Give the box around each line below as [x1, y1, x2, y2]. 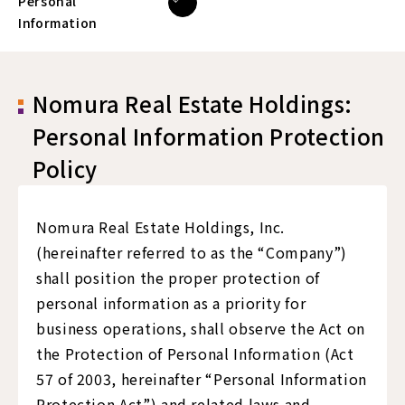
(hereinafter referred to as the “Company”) [36, 241, 347, 263]
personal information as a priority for [36, 292, 306, 314]
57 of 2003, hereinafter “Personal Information [36, 368, 367, 390]
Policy [33, 153, 98, 184]
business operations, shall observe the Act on [36, 317, 365, 339]
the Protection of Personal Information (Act [36, 343, 354, 364]
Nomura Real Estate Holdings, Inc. [36, 216, 286, 238]
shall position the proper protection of [36, 267, 320, 288]
